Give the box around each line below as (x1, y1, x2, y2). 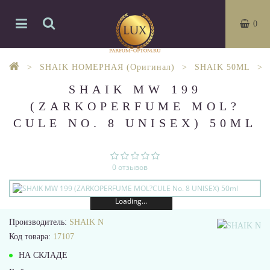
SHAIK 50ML (195, 63, 250, 72)
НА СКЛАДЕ (16, 251, 67, 260)
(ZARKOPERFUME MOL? (30, 99, 240, 113)
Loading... (115, 195, 148, 206)
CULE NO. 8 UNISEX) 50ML (13, 116, 257, 130)
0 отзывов (111, 162, 148, 172)
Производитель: (9, 218, 69, 227)
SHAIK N (69, 218, 104, 227)
